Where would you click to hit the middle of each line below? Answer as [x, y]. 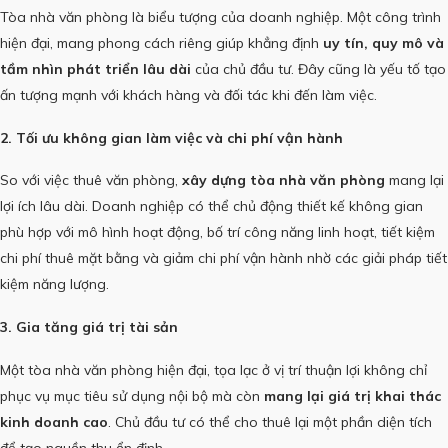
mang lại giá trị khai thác [352, 395]
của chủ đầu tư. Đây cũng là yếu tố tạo [318, 69]
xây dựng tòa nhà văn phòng [283, 180]
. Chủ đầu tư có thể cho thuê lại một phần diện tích [270, 421]
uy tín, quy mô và [383, 43]
